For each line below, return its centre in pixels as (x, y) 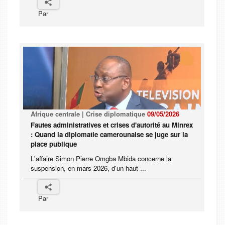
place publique (54, 144)
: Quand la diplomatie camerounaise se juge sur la (109, 135)
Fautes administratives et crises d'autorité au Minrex (112, 125)
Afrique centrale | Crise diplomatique (89, 114)
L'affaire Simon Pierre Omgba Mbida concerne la (101, 159)
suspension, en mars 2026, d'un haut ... (88, 168)
